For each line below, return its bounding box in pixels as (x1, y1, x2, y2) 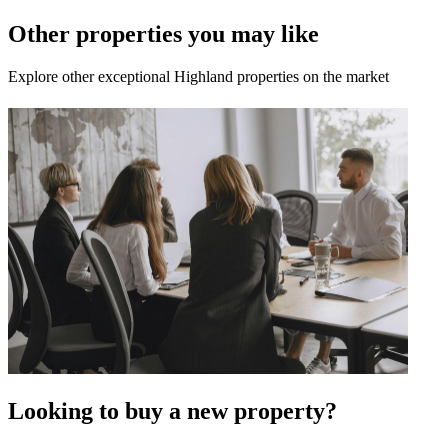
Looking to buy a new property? (8, 398, 337, 425)
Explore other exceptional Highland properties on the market (8, 68, 389, 86)
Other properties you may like (8, 21, 319, 48)
